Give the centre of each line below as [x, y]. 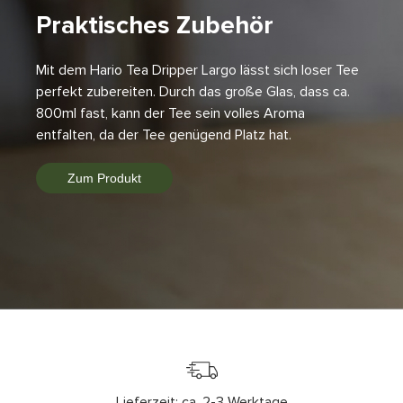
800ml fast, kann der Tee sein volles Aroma [170, 113]
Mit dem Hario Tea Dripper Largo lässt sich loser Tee [197, 70]
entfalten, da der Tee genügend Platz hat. [166, 134]
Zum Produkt [104, 179]
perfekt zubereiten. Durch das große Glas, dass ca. [193, 91]
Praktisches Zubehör [155, 25]
